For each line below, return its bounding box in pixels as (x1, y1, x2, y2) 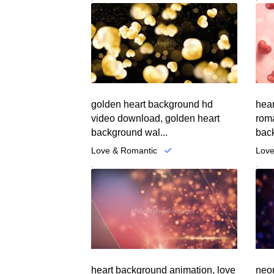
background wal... (91, 127, 168, 138)
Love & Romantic (91, 145, 158, 155)
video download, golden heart (91, 113, 220, 124)
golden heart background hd (91, 98, 213, 109)
